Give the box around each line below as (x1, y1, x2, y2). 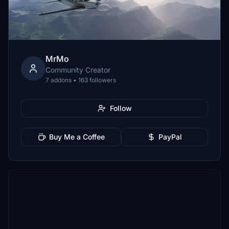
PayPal (158, 132, 182, 141)
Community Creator (45, 65, 110, 74)
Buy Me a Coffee (49, 132, 105, 141)
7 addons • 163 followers (45, 76, 116, 84)
